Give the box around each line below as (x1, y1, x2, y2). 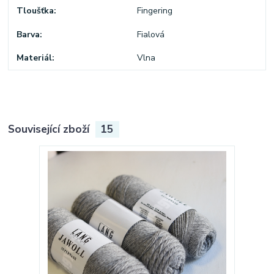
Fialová (136, 28, 165, 40)
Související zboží (8, 122, 93, 137)
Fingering (136, 5, 172, 17)
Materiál (17, 52, 53, 64)
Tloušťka (17, 5, 54, 17)
